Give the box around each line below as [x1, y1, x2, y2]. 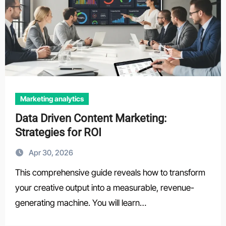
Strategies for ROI [15, 126, 101, 139]
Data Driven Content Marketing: [15, 112, 166, 125]
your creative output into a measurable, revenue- [15, 183, 194, 193]
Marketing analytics [20, 94, 84, 103]
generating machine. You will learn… [15, 198, 146, 208]
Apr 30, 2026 [28, 148, 73, 157]
